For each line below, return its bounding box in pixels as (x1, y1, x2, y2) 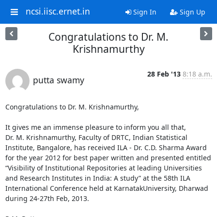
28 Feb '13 (147, 69, 181, 78)
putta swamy (32, 74, 84, 86)
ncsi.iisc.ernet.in (25, 5, 90, 17)
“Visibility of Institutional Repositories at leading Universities (5, 163, 202, 172)
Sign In (131, 7, 156, 16)
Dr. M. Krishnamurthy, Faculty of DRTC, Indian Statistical (5, 133, 187, 142)
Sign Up (177, 7, 205, 16)
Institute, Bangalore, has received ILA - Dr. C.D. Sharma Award (5, 143, 207, 152)
